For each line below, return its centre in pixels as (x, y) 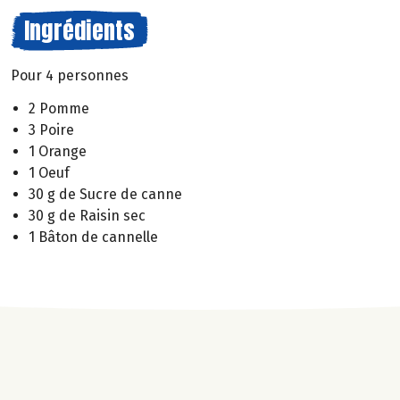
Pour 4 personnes (70, 75)
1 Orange (58, 151)
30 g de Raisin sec (87, 215)
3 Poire (51, 129)
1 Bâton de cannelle (93, 237)
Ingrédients (79, 30)
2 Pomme (59, 108)
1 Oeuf (49, 172)
